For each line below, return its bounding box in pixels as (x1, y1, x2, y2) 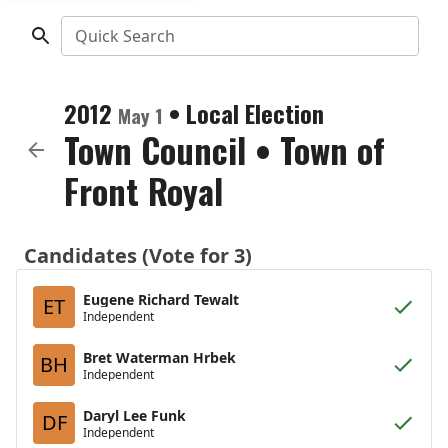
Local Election (186, 95, 324, 131)
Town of (280, 124, 385, 175)
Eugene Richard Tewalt (83, 289, 239, 309)
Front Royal (64, 165, 223, 216)
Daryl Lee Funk (83, 405, 186, 425)
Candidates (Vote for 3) (24, 242, 252, 269)
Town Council (64, 124, 246, 175)
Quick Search (74, 25, 175, 47)
